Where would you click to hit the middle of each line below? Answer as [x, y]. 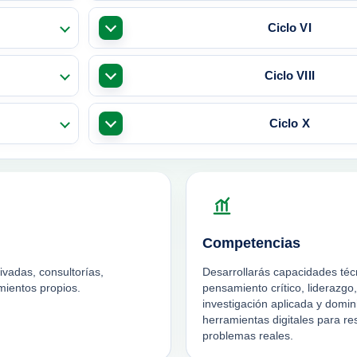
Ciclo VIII [289, 75]
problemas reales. [248, 335]
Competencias [251, 243]
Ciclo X [289, 123]
